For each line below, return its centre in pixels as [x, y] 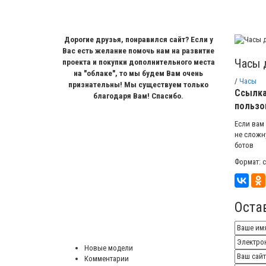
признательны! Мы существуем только [139, 85]
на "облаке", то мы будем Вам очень [139, 74]
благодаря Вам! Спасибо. [139, 96]
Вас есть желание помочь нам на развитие [139, 51]
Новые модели [109, 248]
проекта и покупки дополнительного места [138, 62]
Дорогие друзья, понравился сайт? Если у [138, 40]
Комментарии [107, 259]
